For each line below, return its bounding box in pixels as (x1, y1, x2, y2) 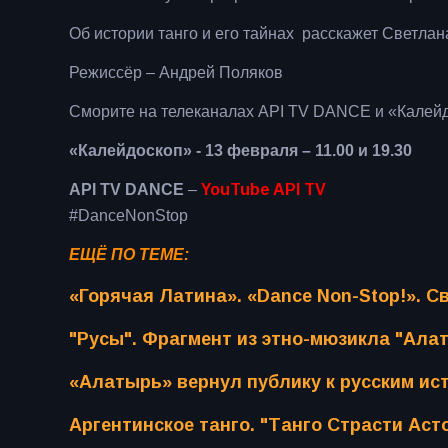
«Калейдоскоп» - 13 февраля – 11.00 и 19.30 (69, 142, 412, 160)
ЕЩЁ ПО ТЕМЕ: (69, 246, 189, 264)
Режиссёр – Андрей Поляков (69, 64, 283, 82)
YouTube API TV (201, 181, 326, 199)
